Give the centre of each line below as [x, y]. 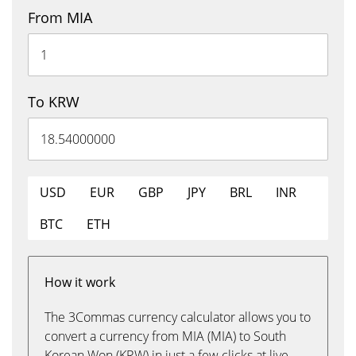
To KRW [54, 102]
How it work [80, 282]
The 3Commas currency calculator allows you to [178, 317]
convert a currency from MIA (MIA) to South [165, 336]
